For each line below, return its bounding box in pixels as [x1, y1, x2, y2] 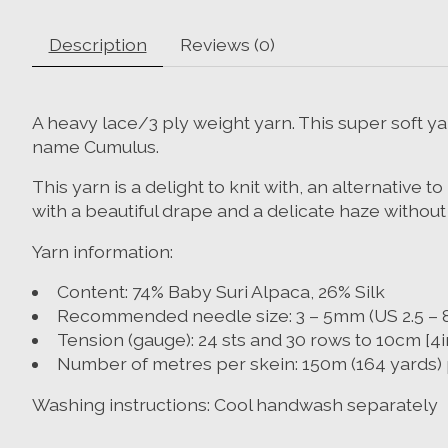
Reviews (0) [179, 33, 275, 55]
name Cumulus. [32, 135, 159, 157]
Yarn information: [32, 240, 173, 262]
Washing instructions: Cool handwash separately [32, 393, 438, 415]
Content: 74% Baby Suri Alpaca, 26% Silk [56, 281, 385, 303]
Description [48, 33, 147, 55]
